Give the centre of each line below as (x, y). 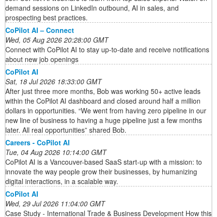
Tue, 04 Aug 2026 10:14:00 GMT (56, 152)
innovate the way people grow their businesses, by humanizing (101, 172)
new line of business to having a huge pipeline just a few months (104, 120)
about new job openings (42, 59)
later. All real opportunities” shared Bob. (66, 130)
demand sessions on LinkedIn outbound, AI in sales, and (92, 8)
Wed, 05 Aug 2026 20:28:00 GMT (57, 40)
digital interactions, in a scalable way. (62, 181)
